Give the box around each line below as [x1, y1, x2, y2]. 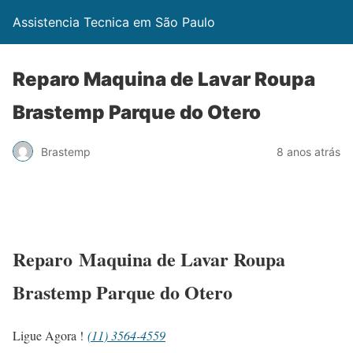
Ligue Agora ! [13, 326, 87, 344]
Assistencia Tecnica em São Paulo [13, 14, 215, 30]
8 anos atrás [277, 144, 340, 158]
